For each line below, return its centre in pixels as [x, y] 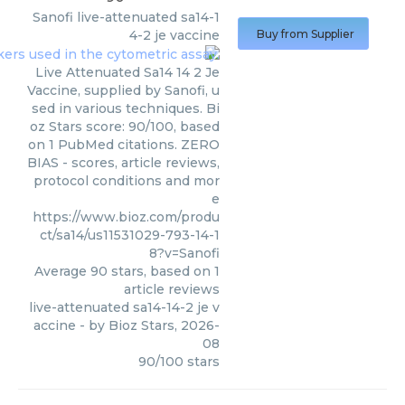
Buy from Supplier [306, 34]
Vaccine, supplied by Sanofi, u [123, 91]
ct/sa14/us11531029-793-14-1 [130, 235]
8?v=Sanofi [184, 254]
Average [62, 272]
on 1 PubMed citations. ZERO [124, 145]
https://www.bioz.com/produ [126, 217]
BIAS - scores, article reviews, [123, 163]
